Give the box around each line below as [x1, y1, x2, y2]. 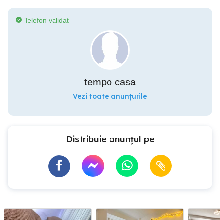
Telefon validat [24, 16, 69, 24]
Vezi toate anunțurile [73, 91, 147, 101]
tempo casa [84, 76, 136, 87]
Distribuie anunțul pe [65, 133, 155, 145]
